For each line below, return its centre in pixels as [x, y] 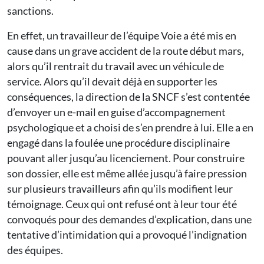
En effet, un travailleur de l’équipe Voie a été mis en [122, 36]
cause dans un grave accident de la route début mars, [126, 51]
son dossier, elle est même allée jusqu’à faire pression [127, 174]
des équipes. [35, 250]
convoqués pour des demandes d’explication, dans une [129, 220]
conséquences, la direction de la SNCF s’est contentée [128, 97]
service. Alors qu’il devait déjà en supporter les [112, 82]
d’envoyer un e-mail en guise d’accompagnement [116, 112]
